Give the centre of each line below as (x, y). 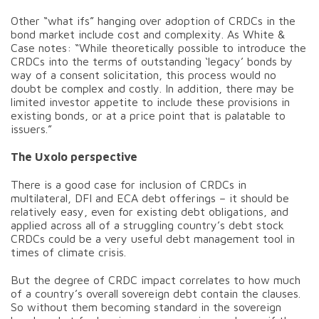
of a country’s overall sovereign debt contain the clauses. (156, 293)
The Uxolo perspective (74, 156)
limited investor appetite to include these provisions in (150, 101)
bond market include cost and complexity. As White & (148, 34)
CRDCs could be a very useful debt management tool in (153, 238)
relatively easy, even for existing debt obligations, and (150, 211)
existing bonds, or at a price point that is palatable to (148, 115)
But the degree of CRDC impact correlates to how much (156, 279)
